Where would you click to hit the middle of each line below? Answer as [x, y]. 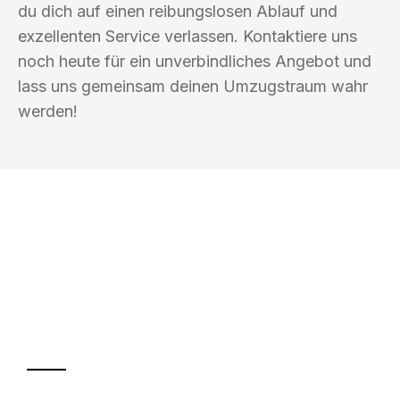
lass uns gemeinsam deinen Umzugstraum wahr [193, 86]
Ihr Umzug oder [154, 295]
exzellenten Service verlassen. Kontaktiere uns [187, 36]
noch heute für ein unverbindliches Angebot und [195, 61]
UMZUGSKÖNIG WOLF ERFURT [159, 258]
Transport [109, 330]
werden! [48, 111]
